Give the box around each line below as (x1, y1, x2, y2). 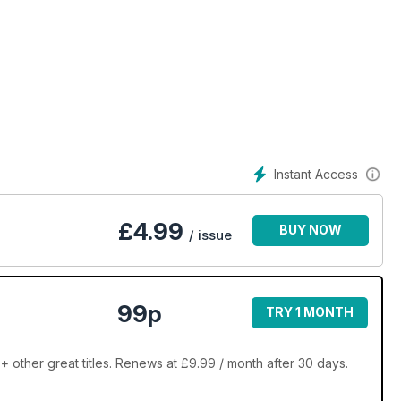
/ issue (189, 226, 232, 244)
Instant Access (274, 166, 358, 182)
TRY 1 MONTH (266, 304, 354, 320)
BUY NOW (279, 222, 342, 238)
